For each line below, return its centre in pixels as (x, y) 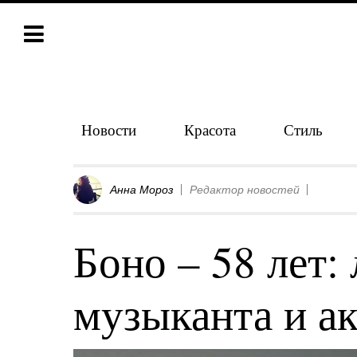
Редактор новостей (245, 190)
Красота (210, 129)
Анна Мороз (142, 190)
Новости (109, 129)
